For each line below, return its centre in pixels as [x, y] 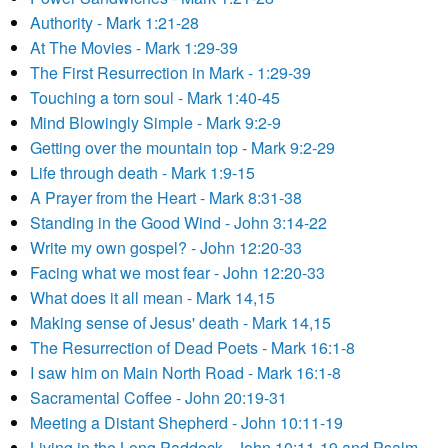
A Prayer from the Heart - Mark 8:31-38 [166, 197]
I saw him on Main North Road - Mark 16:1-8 [185, 372]
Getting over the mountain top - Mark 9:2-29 [182, 147]
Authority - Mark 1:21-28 [114, 22]
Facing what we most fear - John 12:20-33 [177, 272]
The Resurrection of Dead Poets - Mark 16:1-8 [192, 347]
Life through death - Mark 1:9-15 [142, 172]
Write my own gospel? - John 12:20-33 [166, 247]
